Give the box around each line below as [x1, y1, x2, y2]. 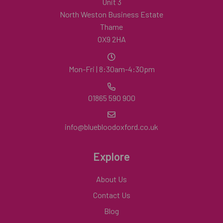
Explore [93, 150, 130, 163]
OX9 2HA [97, 34, 126, 44]
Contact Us [93, 190, 130, 200]
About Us [96, 174, 127, 184]
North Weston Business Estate [60, 9, 163, 19]
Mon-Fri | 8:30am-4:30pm [68, 64, 155, 74]
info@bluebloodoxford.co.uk [65, 122, 158, 131]
